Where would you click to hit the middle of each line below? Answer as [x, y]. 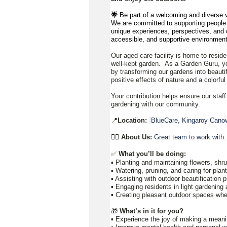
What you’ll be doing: [152, 154]
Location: [133, 120]
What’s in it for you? [152, 211]
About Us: [138, 137]
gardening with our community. [156, 104]
